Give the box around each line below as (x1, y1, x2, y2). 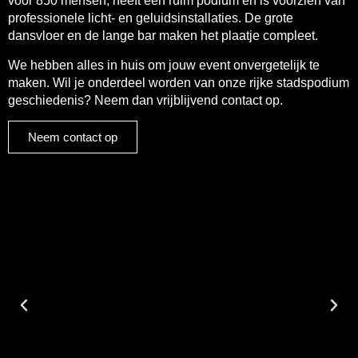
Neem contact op (28, 129, 117, 144)
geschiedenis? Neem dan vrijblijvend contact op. (8, 93, 283, 107)
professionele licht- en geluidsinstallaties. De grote (8, 11, 293, 26)
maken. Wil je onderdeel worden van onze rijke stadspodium (8, 75, 349, 89)
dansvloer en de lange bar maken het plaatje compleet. (8, 29, 321, 43)
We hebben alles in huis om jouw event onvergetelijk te (8, 58, 320, 72)
